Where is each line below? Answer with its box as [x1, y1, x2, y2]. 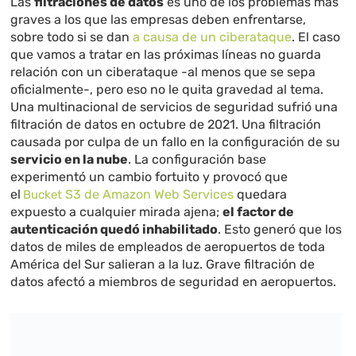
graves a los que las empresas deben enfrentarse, [10, 12, 307, 28]
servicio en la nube [10, 152, 129, 168]
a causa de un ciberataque [133, 29, 292, 45]
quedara [234, 187, 288, 203]
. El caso [292, 29, 341, 45]
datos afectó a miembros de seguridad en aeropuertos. [10, 274, 337, 290]
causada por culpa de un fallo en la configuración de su [10, 134, 341, 150]
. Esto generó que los [218, 222, 342, 238]
